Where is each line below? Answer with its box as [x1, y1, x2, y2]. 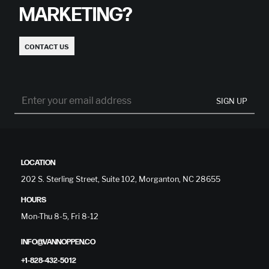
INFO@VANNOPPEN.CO [21, 237, 95, 247]
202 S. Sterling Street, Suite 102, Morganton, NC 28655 [21, 175, 220, 184]
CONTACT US [25, 43, 69, 52]
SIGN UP [216, 96, 247, 106]
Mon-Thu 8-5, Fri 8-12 [21, 212, 98, 222]
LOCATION [21, 158, 55, 168]
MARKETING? [19, 4, 132, 28]
